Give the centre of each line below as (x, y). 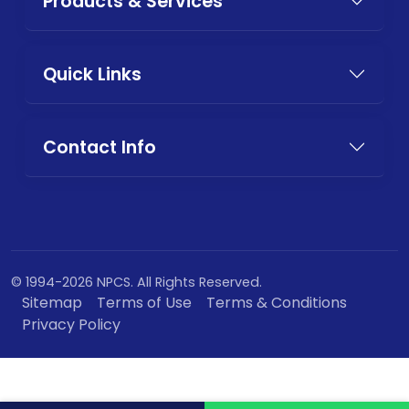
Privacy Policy (71, 324)
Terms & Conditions (277, 302)
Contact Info (100, 147)
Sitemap (52, 302)
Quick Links (92, 74)
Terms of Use (144, 302)
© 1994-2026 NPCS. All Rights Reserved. (136, 282)
